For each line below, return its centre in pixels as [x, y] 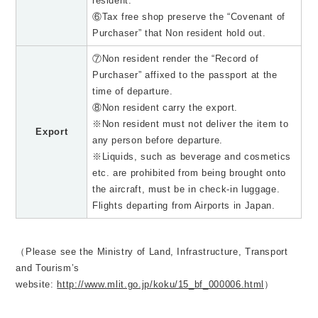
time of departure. [132, 92]
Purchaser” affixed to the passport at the [185, 75]
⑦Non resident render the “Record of [175, 59]
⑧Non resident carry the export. [165, 108]
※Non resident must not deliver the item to [190, 124]
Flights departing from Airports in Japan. [183, 206]
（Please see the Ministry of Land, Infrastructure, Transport [152, 252]
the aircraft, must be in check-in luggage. [186, 190]
